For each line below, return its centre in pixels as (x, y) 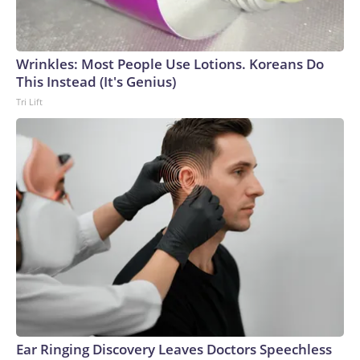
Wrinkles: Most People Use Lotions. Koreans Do (170, 64)
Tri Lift (29, 102)
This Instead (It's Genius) (96, 82)
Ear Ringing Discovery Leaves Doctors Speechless (174, 349)
